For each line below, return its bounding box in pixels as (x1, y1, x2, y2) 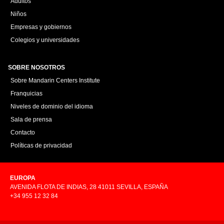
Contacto (10, 128, 35, 136)
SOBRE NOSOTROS (8, 63, 65, 71)
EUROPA (10, 174, 35, 181)
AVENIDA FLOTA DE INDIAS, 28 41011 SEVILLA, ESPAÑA (10, 183, 168, 190)
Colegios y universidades (10, 36, 79, 43)
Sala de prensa (10, 115, 52, 123)
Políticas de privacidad (10, 141, 72, 149)
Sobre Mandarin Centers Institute (10, 76, 100, 84)
